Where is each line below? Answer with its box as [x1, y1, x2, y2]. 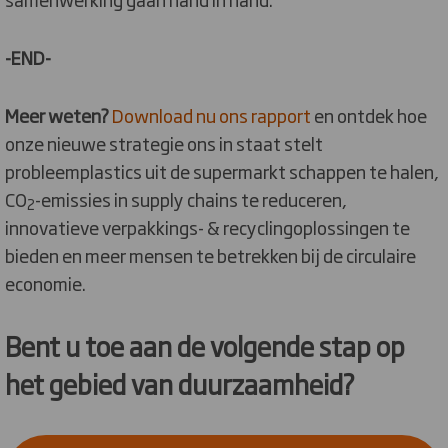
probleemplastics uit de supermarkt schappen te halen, [5, 158, 439, 185]
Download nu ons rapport [112, 102, 311, 129]
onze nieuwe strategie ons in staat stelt [5, 130, 323, 157]
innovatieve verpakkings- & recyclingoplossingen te [5, 214, 410, 241]
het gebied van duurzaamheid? [5, 364, 355, 404]
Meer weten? [5, 102, 109, 129]
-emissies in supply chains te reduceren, [35, 186, 347, 213]
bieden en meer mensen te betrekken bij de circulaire [5, 242, 416, 269]
